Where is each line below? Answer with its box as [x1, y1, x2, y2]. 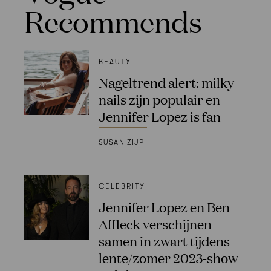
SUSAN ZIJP [98, 137, 144, 146]
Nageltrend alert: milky [98, 73, 234, 91]
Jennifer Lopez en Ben [98, 197, 230, 215]
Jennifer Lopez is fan [98, 107, 221, 125]
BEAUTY [98, 57, 131, 67]
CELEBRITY [98, 181, 145, 191]
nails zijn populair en [98, 90, 220, 108]
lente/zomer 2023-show [98, 248, 238, 266]
